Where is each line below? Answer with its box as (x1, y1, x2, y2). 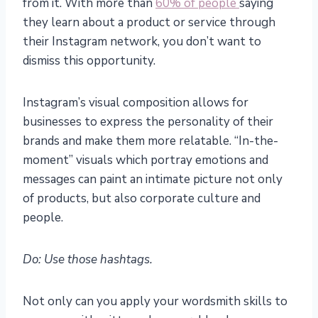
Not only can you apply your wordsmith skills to (23, 292, 287, 309)
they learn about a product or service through (23, 13, 275, 31)
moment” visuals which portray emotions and (23, 151, 268, 168)
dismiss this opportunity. (23, 52, 155, 69)
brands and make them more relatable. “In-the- (23, 132, 278, 149)
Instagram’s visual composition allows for (23, 94, 248, 111)
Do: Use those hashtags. (23, 251, 153, 268)
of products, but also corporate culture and (23, 190, 261, 207)
